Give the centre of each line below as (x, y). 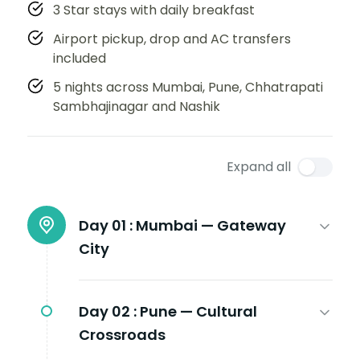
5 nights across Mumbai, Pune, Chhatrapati (188, 87)
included (80, 58)
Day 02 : (108, 311)
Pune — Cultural (198, 311)
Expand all (259, 166)
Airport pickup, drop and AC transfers (172, 39)
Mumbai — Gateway (211, 225)
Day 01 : (106, 225)
